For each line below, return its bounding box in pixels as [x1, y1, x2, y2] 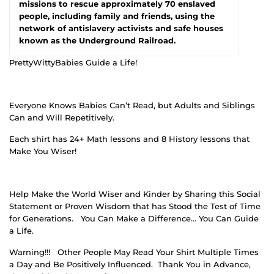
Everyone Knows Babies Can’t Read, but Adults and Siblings [9, 100, 255, 110]
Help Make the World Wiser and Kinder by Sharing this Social [9, 188, 261, 199]
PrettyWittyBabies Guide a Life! [9, 57, 137, 67]
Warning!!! [9, 246, 50, 257]
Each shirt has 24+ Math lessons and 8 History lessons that [9, 133, 250, 144]
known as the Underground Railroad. [19, 35, 176, 45]
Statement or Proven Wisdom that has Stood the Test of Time [9, 201, 261, 211]
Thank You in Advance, [158, 259, 251, 269]
